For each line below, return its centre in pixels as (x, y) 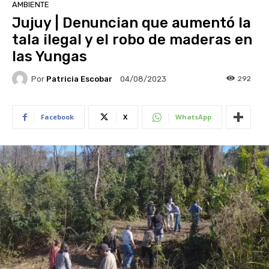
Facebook (57, 117)
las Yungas (50, 57)
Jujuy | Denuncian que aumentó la (131, 23)
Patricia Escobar (79, 79)
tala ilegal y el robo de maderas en (132, 40)
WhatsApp (193, 117)
